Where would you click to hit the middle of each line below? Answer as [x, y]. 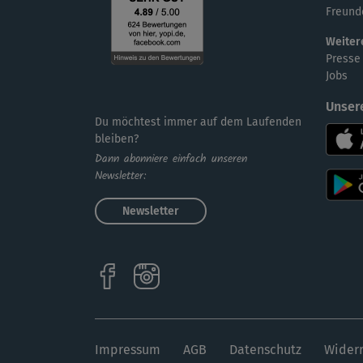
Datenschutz [265, 350]
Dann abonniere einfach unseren [171, 159]
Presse [343, 59]
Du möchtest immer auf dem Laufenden [198, 122]
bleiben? [117, 139]
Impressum [128, 350]
